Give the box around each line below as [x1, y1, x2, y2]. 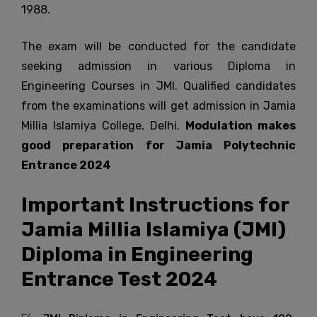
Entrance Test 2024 [21, 267, 217, 291]
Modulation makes [185, 119, 296, 132]
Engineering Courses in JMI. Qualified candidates [21, 79, 296, 93]
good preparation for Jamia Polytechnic [21, 139, 296, 152]
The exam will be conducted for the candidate [21, 40, 296, 53]
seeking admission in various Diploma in [21, 59, 296, 73]
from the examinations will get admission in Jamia [21, 99, 296, 113]
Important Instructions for [21, 193, 289, 217]
